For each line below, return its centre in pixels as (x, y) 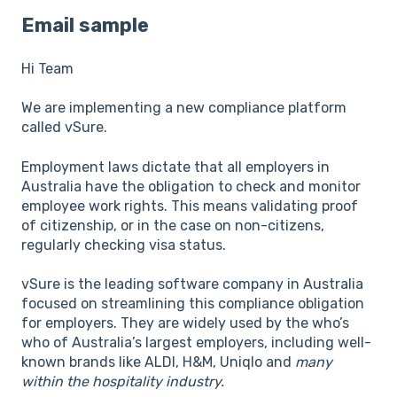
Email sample (85, 25)
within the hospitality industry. (123, 382)
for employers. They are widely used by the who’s (185, 323)
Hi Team (47, 69)
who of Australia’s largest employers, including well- (196, 343)
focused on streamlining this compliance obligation (193, 304)
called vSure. (64, 128)
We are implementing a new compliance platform (184, 108)
